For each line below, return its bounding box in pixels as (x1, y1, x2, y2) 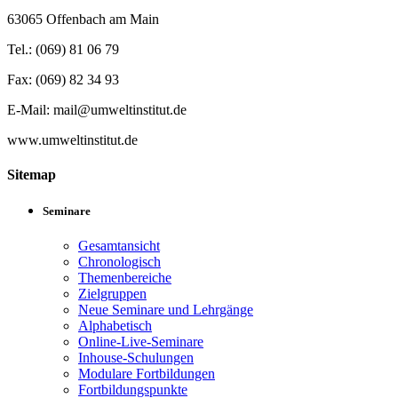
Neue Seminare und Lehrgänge (78, 302, 253, 318)
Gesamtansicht (78, 238, 160, 254)
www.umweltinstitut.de (7, 131, 138, 147)
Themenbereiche (78, 270, 171, 286)
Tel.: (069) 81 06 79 (7, 41, 119, 57)
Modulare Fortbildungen (78, 366, 215, 382)
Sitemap (7, 167, 56, 183)
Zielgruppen (78, 286, 147, 302)
